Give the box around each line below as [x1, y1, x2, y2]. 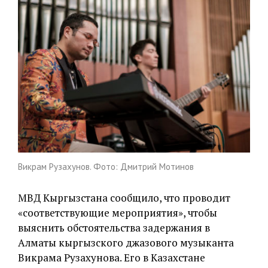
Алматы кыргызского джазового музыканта [18, 235, 234, 249]
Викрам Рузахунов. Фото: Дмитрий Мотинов [18, 160, 194, 172]
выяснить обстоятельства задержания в [18, 220, 210, 234]
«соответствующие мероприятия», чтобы [18, 205, 217, 220]
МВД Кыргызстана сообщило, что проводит [18, 190, 230, 205]
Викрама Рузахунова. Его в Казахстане [18, 250, 205, 264]
